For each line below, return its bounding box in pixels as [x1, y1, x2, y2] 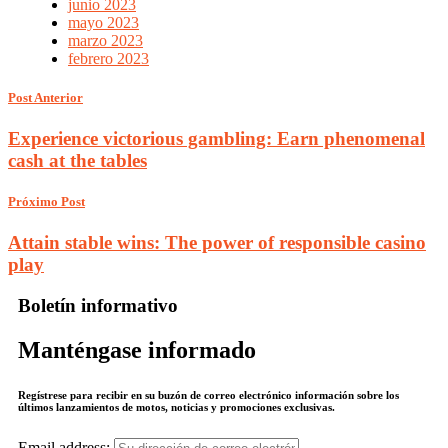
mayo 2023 [68, 13, 139, 31]
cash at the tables [8, 149, 147, 171]
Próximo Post [8, 194, 85, 210]
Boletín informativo [18, 294, 178, 316]
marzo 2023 [68, 31, 143, 49]
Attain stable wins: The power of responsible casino [8, 232, 426, 254]
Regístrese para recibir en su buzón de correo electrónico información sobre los [18, 388, 399, 401]
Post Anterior [8, 89, 83, 105]
